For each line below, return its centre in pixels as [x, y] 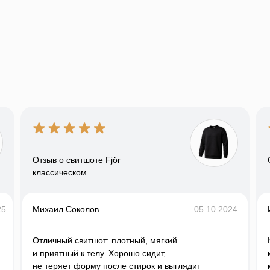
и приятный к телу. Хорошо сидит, [99, 253]
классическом [60, 173]
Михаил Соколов [66, 209]
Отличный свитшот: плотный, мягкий [105, 241]
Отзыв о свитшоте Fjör [77, 160]
